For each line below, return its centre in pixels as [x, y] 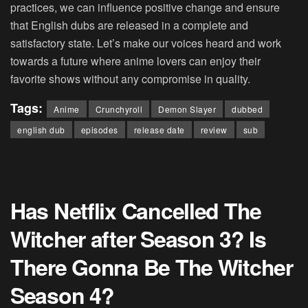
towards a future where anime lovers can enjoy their [135, 60]
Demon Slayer [187, 109]
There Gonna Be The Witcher [152, 266]
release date [159, 129]
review [214, 129]
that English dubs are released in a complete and [129, 25]
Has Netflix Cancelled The [136, 210]
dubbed [247, 109]
